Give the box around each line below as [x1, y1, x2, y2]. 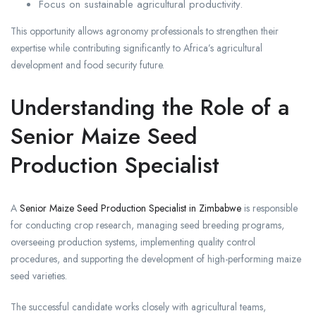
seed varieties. [11, 269, 67, 284]
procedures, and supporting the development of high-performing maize [11, 252, 301, 267]
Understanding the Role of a [11, 91, 289, 124]
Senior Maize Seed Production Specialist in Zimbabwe [20, 201, 241, 216]
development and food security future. [11, 58, 164, 73]
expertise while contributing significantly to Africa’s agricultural [11, 41, 262, 56]
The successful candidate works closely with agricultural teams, [11, 300, 266, 315]
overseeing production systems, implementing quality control [11, 235, 255, 250]
